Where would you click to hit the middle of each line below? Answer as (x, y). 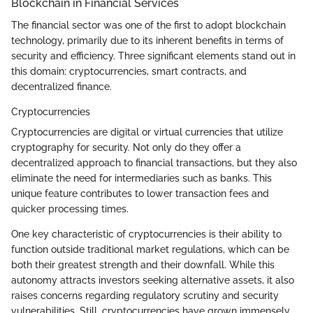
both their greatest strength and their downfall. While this (143, 264)
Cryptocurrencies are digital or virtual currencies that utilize (147, 132)
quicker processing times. (70, 209)
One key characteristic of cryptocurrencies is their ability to (146, 234)
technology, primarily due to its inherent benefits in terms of (147, 40)
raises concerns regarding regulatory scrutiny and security (145, 295)
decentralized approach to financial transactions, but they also (154, 162)
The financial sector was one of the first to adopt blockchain (148, 25)
